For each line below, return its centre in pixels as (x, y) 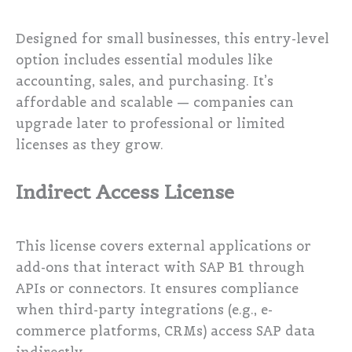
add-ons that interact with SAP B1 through (160, 267)
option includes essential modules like (144, 60)
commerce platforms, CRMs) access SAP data (165, 331)
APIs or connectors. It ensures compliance (157, 288)
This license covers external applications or (163, 246)
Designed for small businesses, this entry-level (172, 39)
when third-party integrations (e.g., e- (144, 310)
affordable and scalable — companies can (155, 103)
